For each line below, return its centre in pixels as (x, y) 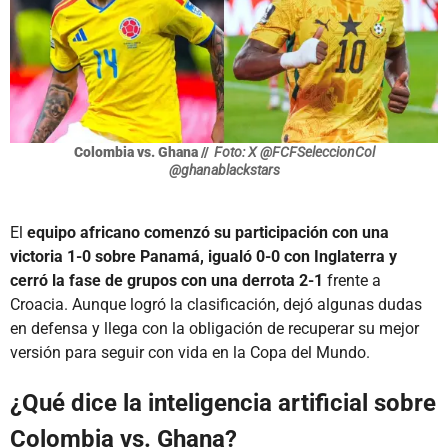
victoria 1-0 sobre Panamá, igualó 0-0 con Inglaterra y (203, 257)
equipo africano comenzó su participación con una (208, 233)
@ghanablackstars (224, 170)
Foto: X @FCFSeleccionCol (294, 152)
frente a (352, 281)
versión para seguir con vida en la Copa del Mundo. (190, 353)
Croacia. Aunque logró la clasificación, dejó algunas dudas (216, 305)
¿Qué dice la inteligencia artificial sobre (223, 403)
